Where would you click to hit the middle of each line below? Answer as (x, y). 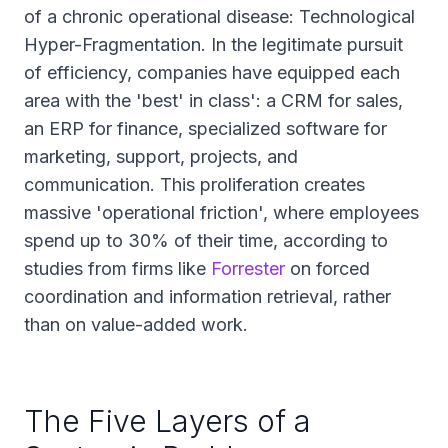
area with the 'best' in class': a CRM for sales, (213, 100)
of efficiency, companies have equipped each (212, 72)
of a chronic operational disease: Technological (219, 16)
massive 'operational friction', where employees (221, 212)
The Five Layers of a (167, 421)
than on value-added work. (136, 324)
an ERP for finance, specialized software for (205, 128)
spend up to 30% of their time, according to (206, 240)
